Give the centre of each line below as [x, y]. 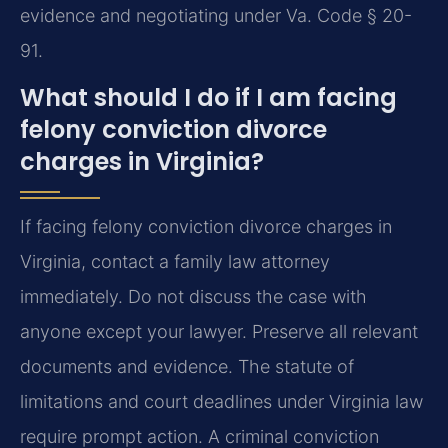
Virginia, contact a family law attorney [175, 262]
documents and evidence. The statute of [187, 367]
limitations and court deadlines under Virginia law [221, 402]
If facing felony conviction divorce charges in [206, 227]
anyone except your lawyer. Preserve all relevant [219, 332]
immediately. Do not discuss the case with [193, 297]
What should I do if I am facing [208, 98]
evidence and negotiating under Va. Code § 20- [216, 15]
